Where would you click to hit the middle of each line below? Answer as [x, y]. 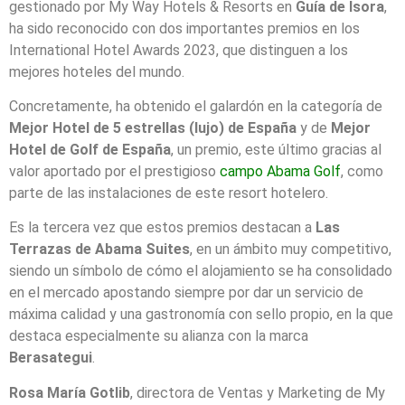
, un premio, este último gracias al [276, 150]
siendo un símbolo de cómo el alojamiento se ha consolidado [201, 271]
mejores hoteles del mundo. [97, 71]
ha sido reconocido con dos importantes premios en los [184, 28]
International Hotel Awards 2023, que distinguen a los [179, 50]
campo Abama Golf [280, 172]
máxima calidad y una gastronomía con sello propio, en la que [201, 315]
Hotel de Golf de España [90, 150]
